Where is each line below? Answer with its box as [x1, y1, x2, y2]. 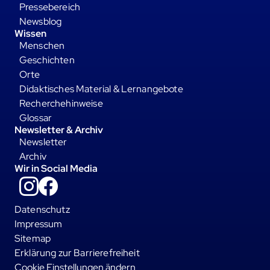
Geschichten [19, 53, 75, 66]
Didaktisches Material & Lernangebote [19, 82, 183, 95]
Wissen [14, 27, 46, 40]
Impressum [14, 217, 63, 230]
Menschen [19, 39, 65, 52]
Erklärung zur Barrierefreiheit [14, 246, 140, 259]
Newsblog [19, 14, 62, 28]
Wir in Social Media [14, 162, 98, 175]
